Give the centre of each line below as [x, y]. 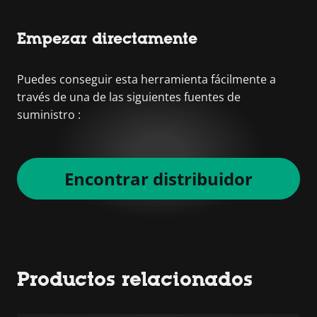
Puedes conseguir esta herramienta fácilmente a [146, 79]
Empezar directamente [107, 38]
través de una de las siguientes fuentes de [129, 97]
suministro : [49, 114]
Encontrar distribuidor [158, 178]
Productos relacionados [135, 278]
